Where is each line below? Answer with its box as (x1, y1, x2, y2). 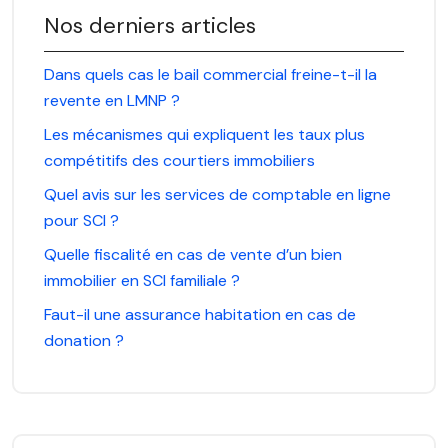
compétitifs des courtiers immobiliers (44, 149, 315, 171)
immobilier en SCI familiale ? (44, 269, 240, 291)
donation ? (44, 329, 124, 351)
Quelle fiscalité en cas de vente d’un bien (44, 243, 342, 265)
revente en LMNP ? (44, 89, 180, 111)
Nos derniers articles (44, 10, 256, 40)
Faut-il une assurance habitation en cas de (44, 303, 356, 325)
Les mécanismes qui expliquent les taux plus (44, 123, 365, 145)
